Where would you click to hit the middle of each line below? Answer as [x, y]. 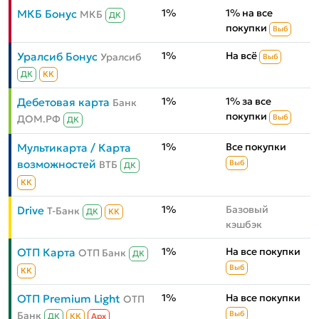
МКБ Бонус [47, 14]
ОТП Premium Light [69, 299]
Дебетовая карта [63, 103]
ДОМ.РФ [39, 119]
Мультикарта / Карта [74, 148]
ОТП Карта [46, 253]
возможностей [57, 164]
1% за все [249, 101]
